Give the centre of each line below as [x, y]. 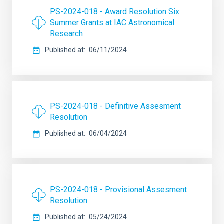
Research [66, 34]
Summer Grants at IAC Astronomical [112, 23]
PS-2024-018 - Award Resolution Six [115, 12]
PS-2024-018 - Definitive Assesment [115, 106]
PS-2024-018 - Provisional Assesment [118, 190]
